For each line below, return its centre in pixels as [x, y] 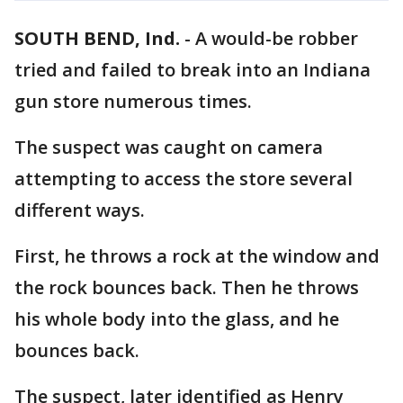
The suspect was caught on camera [169, 147]
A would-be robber [277, 38]
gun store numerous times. [133, 101]
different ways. [80, 210]
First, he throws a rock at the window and [197, 256]
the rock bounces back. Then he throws [187, 287]
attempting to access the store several [184, 179]
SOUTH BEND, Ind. [97, 38]
